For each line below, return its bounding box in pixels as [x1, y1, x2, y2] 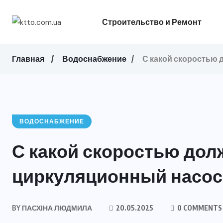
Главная [12, 54, 44, 64]
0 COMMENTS [176, 204, 222, 212]
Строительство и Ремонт [102, 17, 202, 27]
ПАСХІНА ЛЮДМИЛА [20, 204, 92, 212]
